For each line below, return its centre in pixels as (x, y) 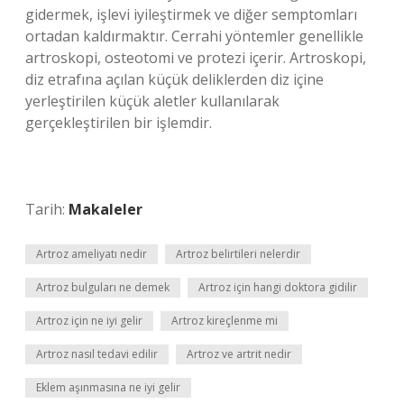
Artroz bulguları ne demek (103, 287)
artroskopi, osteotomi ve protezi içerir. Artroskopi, (196, 58)
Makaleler (106, 209)
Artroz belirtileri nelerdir (238, 254)
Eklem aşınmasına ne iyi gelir (108, 387)
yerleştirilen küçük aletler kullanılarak (152, 101)
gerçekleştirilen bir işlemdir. (119, 123)
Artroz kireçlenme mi (225, 321)
